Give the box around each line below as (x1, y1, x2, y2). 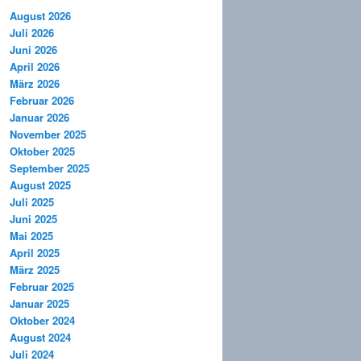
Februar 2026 (10, 93, 74, 109)
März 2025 (10, 262, 60, 278)
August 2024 (10, 330, 71, 346)
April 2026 (10, 59, 60, 75)
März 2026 (10, 76, 60, 92)
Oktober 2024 (10, 313, 75, 329)
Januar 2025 (10, 296, 69, 312)
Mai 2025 (10, 228, 53, 244)
